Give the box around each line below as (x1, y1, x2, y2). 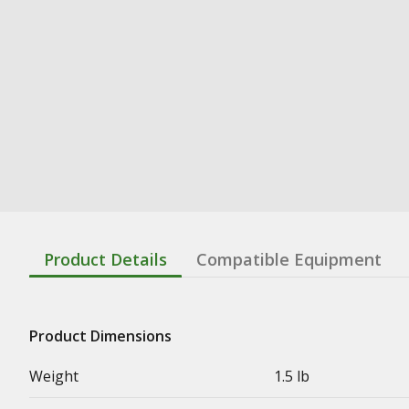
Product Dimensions (29, 325, 172, 346)
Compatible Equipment (196, 247, 382, 270)
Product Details (44, 247, 167, 270)
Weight (29, 365, 79, 386)
